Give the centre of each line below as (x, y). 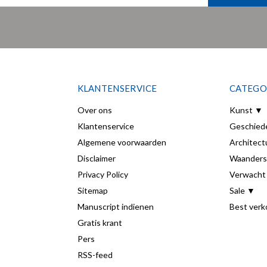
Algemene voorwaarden (122, 142)
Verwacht (248, 174)
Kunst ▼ (246, 110)
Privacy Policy (103, 174)
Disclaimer (96, 158)
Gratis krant (100, 223)
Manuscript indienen (115, 207)
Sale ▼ (242, 190)
